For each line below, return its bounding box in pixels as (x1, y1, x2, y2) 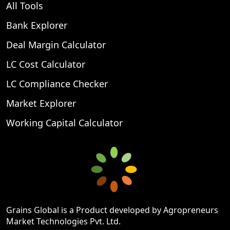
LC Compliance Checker (6, 77, 108, 90)
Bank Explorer (6, 18, 67, 31)
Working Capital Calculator (6, 116, 123, 129)
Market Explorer (6, 97, 76, 109)
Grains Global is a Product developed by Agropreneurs (6, 204, 218, 216)
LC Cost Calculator (6, 57, 85, 70)
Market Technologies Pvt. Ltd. (6, 215, 121, 227)
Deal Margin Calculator (6, 38, 106, 51)
